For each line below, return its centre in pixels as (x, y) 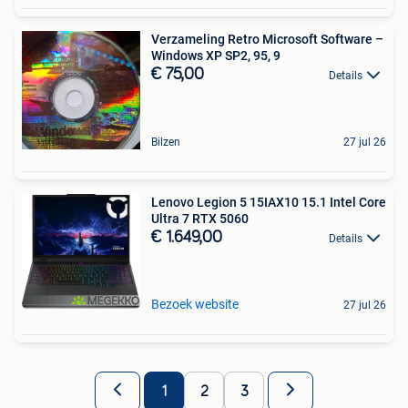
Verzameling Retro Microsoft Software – (267, 39)
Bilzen (166, 142)
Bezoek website (195, 304)
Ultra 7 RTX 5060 (200, 218)
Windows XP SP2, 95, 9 (216, 55)
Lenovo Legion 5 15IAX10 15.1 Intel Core (240, 202)
